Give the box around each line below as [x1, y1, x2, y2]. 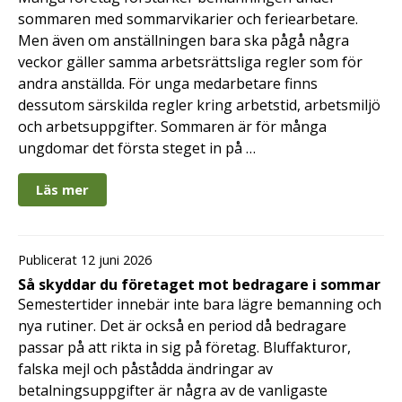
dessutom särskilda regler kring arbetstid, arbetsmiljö [18, 95, 380, 116]
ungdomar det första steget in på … [18, 138, 256, 159]
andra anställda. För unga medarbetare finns [18, 74, 318, 94]
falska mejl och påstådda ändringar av [18, 359, 273, 380]
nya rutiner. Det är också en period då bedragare [18, 316, 346, 336]
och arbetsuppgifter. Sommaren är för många [18, 117, 327, 137]
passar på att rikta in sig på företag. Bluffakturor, [18, 337, 351, 358]
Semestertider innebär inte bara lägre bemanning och [18, 294, 381, 315]
